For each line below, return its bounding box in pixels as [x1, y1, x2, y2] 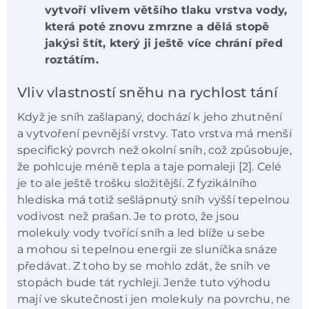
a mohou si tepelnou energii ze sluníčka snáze [17, 243, 278, 257]
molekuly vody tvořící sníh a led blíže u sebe [17, 226, 265, 240]
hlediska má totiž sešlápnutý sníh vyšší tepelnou [17, 193, 290, 207]
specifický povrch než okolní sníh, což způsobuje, [17, 143, 292, 157]
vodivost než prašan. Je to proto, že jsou [17, 210, 240, 223]
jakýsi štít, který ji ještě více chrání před [45, 37, 283, 50]
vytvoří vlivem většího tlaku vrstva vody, [45, 3, 288, 17]
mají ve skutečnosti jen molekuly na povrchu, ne [17, 292, 291, 306]
